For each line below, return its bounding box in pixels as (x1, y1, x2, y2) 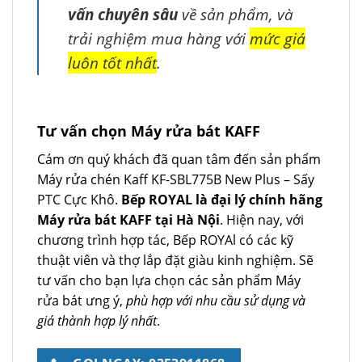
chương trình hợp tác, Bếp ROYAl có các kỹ (37, 230, 293, 249)
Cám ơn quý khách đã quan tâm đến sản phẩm (37, 149, 321, 168)
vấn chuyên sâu (68, 2, 178, 25)
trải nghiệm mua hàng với (68, 27, 250, 49)
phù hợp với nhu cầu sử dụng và (126, 291, 305, 309)
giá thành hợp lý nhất (37, 311, 157, 330)
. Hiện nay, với (220, 210, 304, 229)
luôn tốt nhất (68, 51, 157, 74)
